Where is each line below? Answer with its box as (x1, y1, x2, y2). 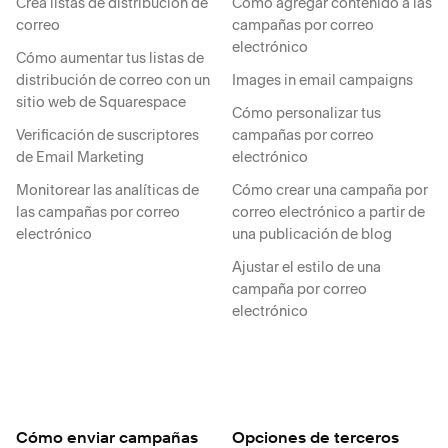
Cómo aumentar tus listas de (16, 49, 204, 67)
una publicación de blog (232, 225, 392, 243)
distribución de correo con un (16, 71, 210, 89)
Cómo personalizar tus (232, 104, 381, 122)
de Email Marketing (16, 148, 144, 166)
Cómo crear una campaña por (232, 181, 428, 199)
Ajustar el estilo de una (232, 258, 381, 276)
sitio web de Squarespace (16, 93, 186, 111)
